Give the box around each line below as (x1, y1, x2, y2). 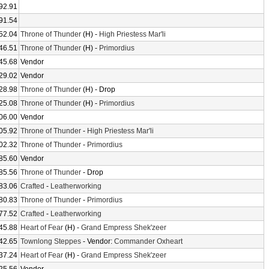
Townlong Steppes (20, 237, 81, 246)
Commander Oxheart (114, 237, 183, 246)
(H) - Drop (81, 85, 115, 94)
